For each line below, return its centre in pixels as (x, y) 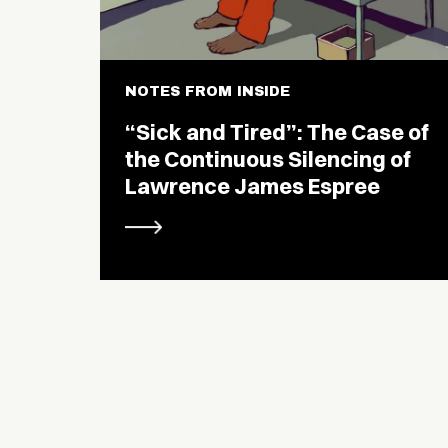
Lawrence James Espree (252, 186)
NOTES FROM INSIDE (207, 92)
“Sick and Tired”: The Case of (277, 132)
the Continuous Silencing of (268, 159)
